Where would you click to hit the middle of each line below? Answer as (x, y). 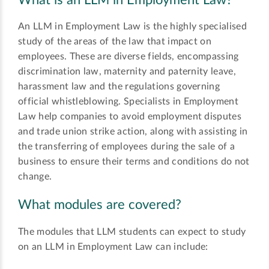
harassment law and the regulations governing (119, 87)
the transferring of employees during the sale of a (127, 147)
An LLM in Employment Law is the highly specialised (133, 27)
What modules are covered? (100, 205)
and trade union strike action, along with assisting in (133, 132)
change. (35, 177)
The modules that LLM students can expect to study (132, 231)
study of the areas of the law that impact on (115, 42)
